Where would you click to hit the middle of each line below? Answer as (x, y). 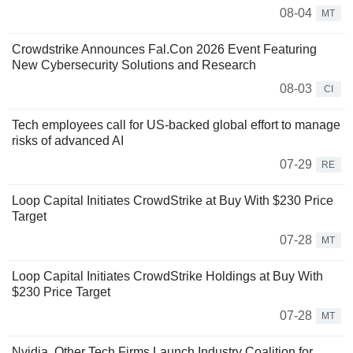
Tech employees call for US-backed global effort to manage (176, 124)
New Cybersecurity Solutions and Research (134, 65)
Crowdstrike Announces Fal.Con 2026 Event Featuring (164, 49)
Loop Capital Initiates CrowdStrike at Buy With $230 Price (173, 200)
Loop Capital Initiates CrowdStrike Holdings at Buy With (167, 276)
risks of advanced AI (68, 140)
